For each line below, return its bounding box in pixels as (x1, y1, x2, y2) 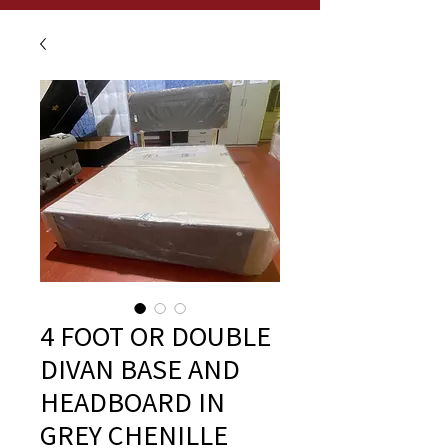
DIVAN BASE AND (40, 351, 240, 387)
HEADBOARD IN (40, 384, 225, 420)
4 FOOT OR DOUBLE (40, 318, 271, 354)
